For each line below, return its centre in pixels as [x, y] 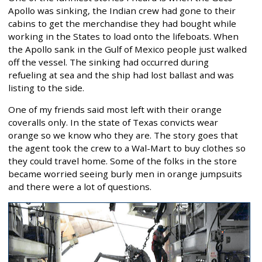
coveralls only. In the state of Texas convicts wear [113, 123]
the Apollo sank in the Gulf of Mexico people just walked [127, 49]
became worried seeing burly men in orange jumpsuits [125, 174]
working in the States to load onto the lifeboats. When [123, 37]
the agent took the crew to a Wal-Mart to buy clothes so [127, 148]
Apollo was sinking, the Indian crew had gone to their [122, 11]
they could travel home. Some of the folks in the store [123, 161]
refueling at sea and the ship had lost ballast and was [121, 75]
